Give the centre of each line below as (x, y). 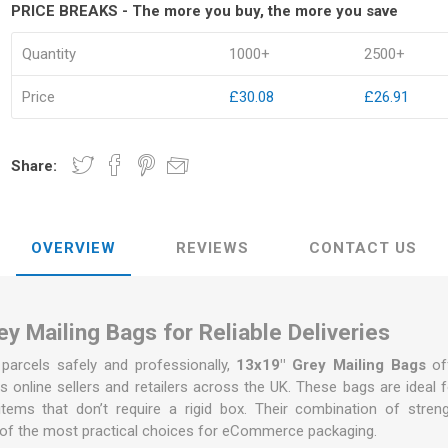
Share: (34, 165)
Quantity (49, 54)
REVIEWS (212, 248)
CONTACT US (363, 248)
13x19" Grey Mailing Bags (331, 365)
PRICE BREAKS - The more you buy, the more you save (205, 11)
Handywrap (156, 197)
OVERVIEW (73, 248)
